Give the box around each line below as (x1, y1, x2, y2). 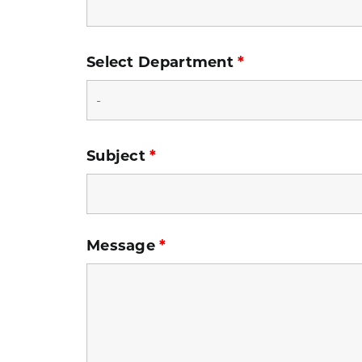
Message (86, 237, 160, 255)
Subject (86, 147, 150, 165)
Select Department (86, 53, 238, 71)
